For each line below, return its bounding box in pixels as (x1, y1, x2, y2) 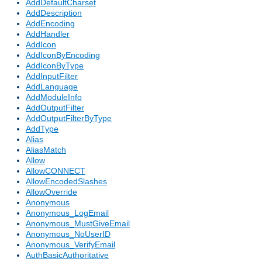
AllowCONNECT (26, 166, 85, 176)
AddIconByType (26, 61, 84, 71)
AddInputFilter (26, 71, 78, 81)
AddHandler (26, 29, 70, 39)
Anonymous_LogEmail (26, 208, 109, 218)
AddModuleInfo (26, 92, 82, 102)
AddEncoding (26, 19, 75, 29)
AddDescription (26, 8, 82, 18)
